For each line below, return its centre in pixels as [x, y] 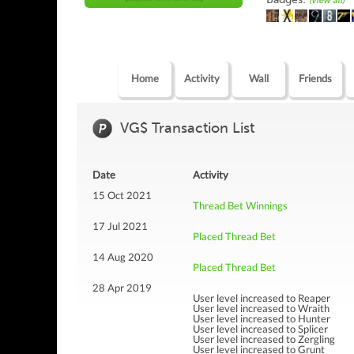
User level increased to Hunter [262, 318]
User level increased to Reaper [262, 298]
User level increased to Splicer [260, 328]
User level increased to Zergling [264, 339]
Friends [316, 78]
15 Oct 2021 [122, 195]
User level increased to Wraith [261, 308]
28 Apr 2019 [122, 287]
